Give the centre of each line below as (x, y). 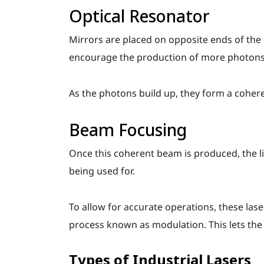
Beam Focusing (128, 130)
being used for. (102, 171)
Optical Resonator (139, 16)
